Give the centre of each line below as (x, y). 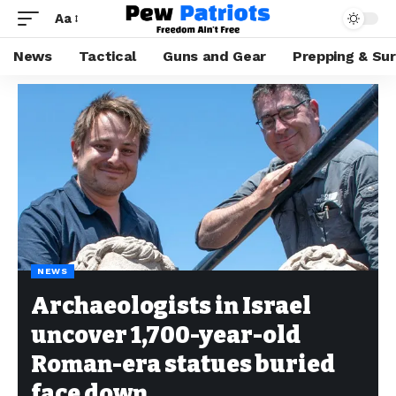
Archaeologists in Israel (171, 306)
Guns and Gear (215, 56)
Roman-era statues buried (183, 365)
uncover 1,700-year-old (166, 335)
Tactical (107, 56)
